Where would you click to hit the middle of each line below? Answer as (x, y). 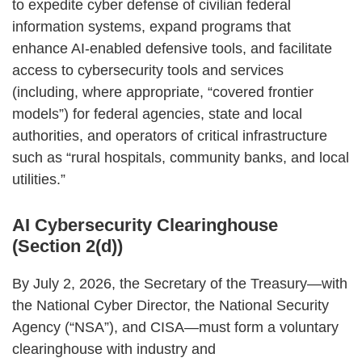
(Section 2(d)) (67, 246)
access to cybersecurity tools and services (148, 70)
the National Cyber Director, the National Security (170, 305)
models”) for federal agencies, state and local (157, 114)
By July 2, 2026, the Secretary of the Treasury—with (180, 283)
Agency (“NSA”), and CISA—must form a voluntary (175, 327)
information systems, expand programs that (152, 26)
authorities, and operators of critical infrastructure (170, 135)
